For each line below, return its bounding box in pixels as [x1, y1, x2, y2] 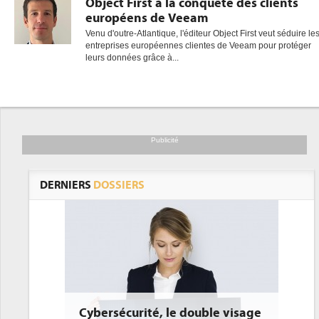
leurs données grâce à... [85, 53, 179, 62]
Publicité [150, 136, 179, 144]
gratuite [243, 47, 272, 56]
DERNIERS [40, 179, 93, 192]
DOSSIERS [93, 179, 145, 192]
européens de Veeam [85, 11, 208, 26]
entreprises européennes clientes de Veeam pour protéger [85, 41, 311, 50]
